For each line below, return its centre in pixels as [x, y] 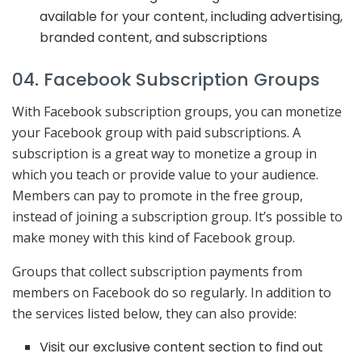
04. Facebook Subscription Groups [166, 79]
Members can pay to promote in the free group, [158, 195]
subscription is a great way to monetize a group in [164, 153]
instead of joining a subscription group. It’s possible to [177, 216]
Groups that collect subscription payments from [157, 271]
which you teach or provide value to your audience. [165, 174]
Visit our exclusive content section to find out [182, 347]
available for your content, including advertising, [192, 16]
